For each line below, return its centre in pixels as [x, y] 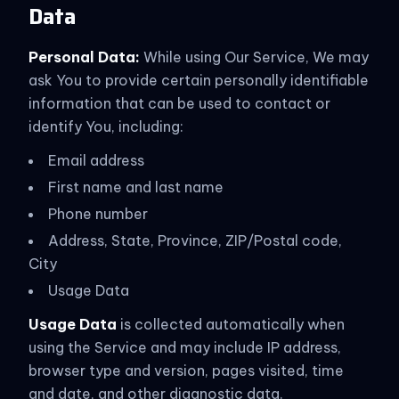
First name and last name [136, 187]
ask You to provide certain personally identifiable [199, 80]
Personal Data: [84, 57]
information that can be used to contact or [179, 103]
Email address [96, 160]
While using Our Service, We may [254, 57]
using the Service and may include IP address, [185, 347]
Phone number [98, 214]
